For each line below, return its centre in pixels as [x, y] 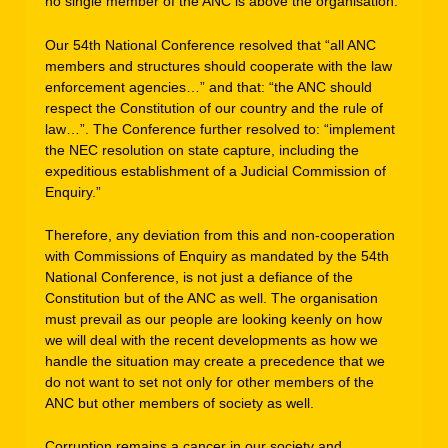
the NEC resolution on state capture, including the [202, 149]
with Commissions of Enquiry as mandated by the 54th [217, 255]
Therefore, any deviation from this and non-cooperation [220, 234]
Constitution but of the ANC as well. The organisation [211, 297]
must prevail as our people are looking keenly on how [213, 318]
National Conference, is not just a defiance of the [199, 276]
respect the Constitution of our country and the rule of [214, 107]
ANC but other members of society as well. [179, 402]
